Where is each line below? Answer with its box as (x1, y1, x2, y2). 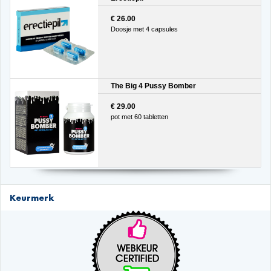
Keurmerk (10, 192, 54, 203)
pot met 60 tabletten (110, 113, 168, 120)
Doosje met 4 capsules (110, 25, 178, 33)
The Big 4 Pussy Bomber (110, 82, 196, 91)
